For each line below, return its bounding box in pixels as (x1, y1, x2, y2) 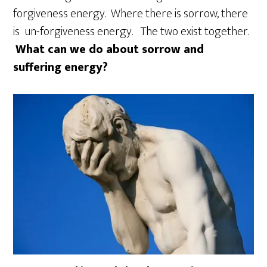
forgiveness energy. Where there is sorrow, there (13, 4, 249, 24)
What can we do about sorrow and (15, 39, 204, 60)
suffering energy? (13, 57, 108, 77)
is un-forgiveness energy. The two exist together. (13, 21, 249, 42)
